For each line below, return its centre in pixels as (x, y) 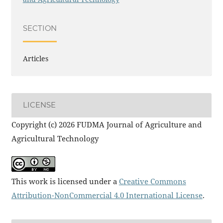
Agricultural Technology (55, 138)
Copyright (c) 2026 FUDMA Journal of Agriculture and (106, 124)
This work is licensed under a (65, 181)
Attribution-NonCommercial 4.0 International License (107, 195)
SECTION (40, 29)
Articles (35, 59)
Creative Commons (152, 181)
